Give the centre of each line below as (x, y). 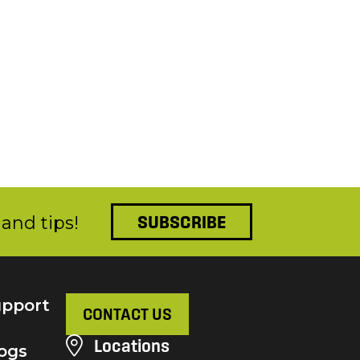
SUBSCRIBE (182, 221)
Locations (130, 345)
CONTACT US (127, 314)
